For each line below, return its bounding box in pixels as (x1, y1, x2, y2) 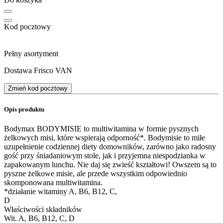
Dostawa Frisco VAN (4, 66, 72, 75)
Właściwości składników (4, 205, 82, 214)
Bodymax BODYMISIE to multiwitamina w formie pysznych (4, 124, 199, 133)
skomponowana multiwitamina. (4, 178, 103, 187)
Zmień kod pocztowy (8, 84, 68, 92)
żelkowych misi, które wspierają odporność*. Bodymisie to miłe (4, 133, 205, 142)
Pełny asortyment (4, 49, 58, 58)
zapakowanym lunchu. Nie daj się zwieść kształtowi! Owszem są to (4, 160, 217, 169)
